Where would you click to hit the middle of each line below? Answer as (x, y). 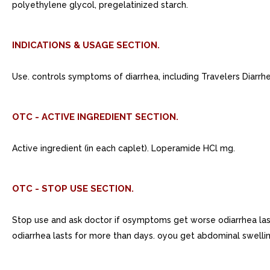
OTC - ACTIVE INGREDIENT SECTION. (95, 117)
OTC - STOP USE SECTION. (73, 189)
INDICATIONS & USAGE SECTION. (86, 45)
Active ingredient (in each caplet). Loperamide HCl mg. (124, 148)
